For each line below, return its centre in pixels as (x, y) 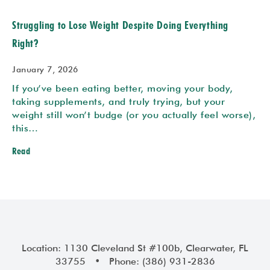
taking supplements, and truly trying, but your (118, 101)
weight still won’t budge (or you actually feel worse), (134, 115)
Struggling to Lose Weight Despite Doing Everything (121, 25)
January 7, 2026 (45, 69)
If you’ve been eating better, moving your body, (123, 88)
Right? (26, 43)
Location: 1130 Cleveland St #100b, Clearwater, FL (135, 248)
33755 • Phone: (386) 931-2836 (135, 261)
